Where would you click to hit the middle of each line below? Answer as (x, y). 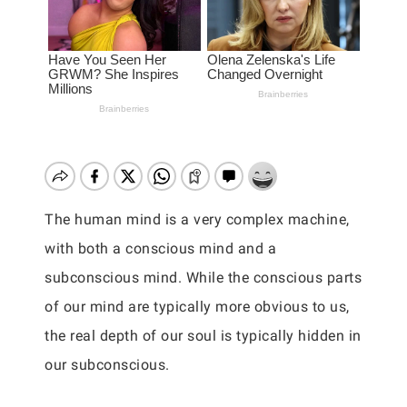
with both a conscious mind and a (160, 248)
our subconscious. (107, 365)
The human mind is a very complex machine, (197, 219)
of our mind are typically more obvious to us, (197, 307)
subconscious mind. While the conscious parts (203, 278)
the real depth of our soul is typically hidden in (203, 336)
